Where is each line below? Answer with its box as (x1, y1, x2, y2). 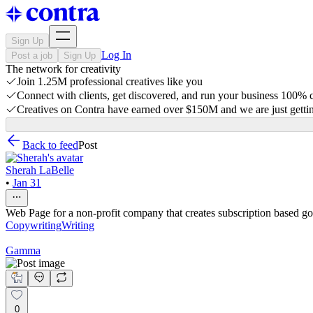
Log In (101, 49, 131, 61)
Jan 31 (13, 177, 41, 189)
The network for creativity (6, 63, 121, 75)
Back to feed (22, 139, 78, 151)
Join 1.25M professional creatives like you (17, 75, 203, 87)
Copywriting (6, 219, 61, 231)
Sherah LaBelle (6, 164, 74, 176)
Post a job (11, 50, 52, 61)
